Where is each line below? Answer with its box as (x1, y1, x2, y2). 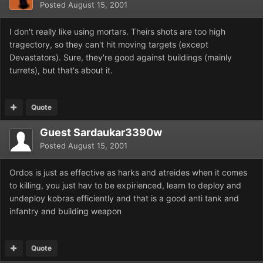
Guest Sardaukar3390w (40, 126, 162, 139)
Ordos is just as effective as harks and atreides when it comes (9, 167, 247, 178)
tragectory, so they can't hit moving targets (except (9, 39, 208, 50)
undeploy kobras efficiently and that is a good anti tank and (9, 193, 239, 204)
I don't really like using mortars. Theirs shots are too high (9, 26, 225, 37)
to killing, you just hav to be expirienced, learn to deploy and (9, 180, 241, 191)
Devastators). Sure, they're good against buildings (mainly (9, 52, 232, 63)
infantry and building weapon (9, 206, 122, 217)
